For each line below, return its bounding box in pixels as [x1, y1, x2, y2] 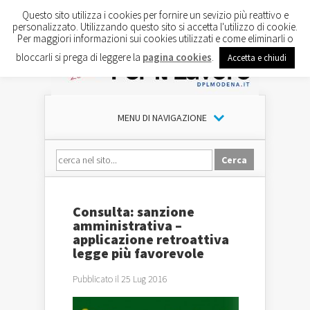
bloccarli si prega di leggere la [15, 50, 143, 64]
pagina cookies [142, 50, 212, 64]
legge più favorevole [73, 244, 204, 262]
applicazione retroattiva [73, 230, 229, 248]
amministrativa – [73, 217, 182, 234]
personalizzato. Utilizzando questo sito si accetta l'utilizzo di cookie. [12, 19, 298, 33]
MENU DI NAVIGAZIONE [117, 111, 207, 124]
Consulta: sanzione [73, 203, 194, 220]
